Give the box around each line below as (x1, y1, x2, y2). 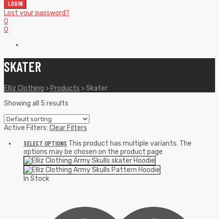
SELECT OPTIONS (23, 138, 67, 147)
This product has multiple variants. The (68, 139, 192, 148)
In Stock (23, 174, 49, 183)
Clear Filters (49, 123, 87, 132)
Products (50, 84, 80, 92)
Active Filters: (4, 123, 49, 132)
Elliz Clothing (4, 84, 44, 92)
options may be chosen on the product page (23, 147, 163, 156)
